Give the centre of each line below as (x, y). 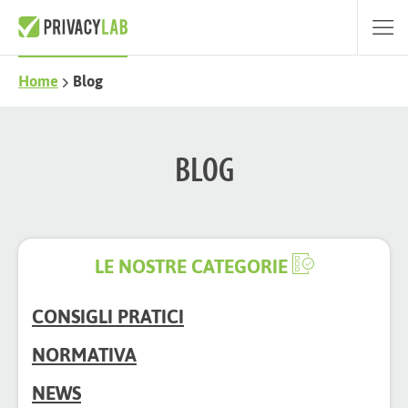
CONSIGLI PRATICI (108, 316)
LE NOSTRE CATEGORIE (193, 266)
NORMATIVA (84, 355)
